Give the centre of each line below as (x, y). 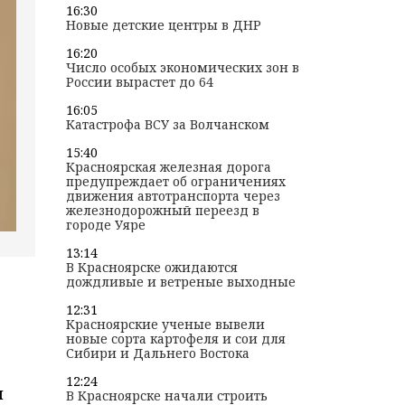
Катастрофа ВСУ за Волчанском (167, 125)
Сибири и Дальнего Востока (157, 353)
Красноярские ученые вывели (165, 325)
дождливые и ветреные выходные (180, 282)
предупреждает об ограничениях (175, 182)
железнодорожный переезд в (162, 211)
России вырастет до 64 (139, 82)
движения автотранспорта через (173, 196)
